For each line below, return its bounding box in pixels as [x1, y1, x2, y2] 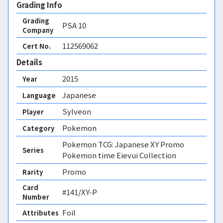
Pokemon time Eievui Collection [62, 150, 176, 160]
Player [22, 107, 44, 116]
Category [22, 123, 54, 133]
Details [16, 57, 42, 67]
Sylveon [62, 106, 91, 116]
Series [22, 145, 44, 155]
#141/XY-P [62, 187, 97, 197]
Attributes [22, 208, 59, 218]
